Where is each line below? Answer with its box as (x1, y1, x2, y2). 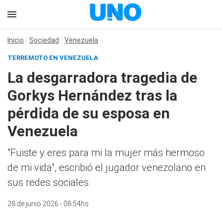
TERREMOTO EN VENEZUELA (7, 54, 98, 61)
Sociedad (29, 36, 59, 44)
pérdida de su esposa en (7, 105, 170, 122)
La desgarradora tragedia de (7, 69, 197, 86)
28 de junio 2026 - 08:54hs (7, 200, 89, 208)
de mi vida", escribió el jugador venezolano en (7, 162, 206, 173)
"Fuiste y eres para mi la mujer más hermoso (7, 147, 205, 159)
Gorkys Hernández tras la (7, 87, 177, 104)
